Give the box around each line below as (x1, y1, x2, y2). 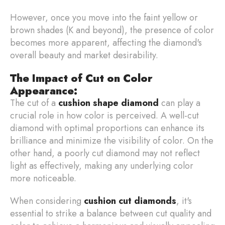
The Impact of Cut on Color (10, 70, 153, 86)
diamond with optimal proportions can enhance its (10, 121, 204, 135)
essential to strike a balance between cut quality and (10, 206, 211, 220)
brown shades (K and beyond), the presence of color (10, 23, 214, 37)
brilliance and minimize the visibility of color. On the (10, 134, 213, 147)
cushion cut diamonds (84, 194, 176, 207)
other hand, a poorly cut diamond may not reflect (10, 146, 200, 160)
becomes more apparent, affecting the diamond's (10, 36, 202, 49)
